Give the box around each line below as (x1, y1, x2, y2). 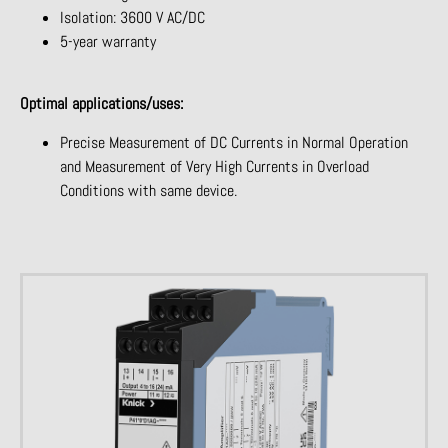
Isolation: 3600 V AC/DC (60, 6, 205, 28)
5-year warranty (60, 30, 156, 52)
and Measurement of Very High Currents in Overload (60, 155, 369, 177)
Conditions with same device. (60, 179, 237, 201)
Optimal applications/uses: (20, 93, 183, 115)
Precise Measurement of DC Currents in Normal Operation (60, 131, 408, 153)
